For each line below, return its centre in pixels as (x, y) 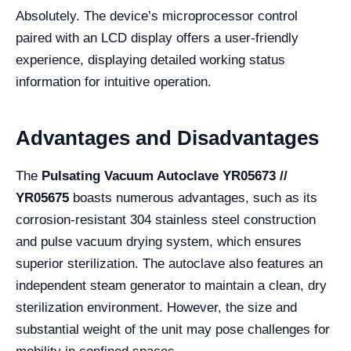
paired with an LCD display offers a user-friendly (157, 38)
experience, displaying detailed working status (150, 60)
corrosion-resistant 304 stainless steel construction (166, 220)
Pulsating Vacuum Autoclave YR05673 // (165, 176)
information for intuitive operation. (114, 82)
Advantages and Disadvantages (167, 138)
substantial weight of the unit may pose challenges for (173, 329)
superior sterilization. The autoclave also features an (169, 264)
